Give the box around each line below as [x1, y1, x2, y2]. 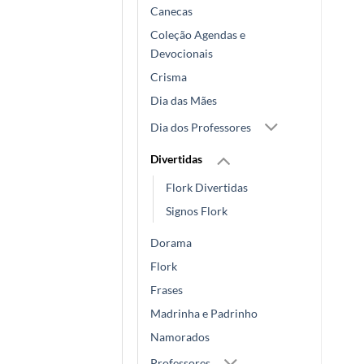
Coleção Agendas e [150, 28, 245, 42]
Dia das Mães [150, 93, 217, 108]
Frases [150, 282, 183, 297]
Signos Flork [166, 203, 227, 218]
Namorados [150, 329, 210, 344]
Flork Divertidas [166, 180, 248, 194]
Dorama [150, 235, 192, 249]
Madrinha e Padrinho [150, 305, 258, 320]
